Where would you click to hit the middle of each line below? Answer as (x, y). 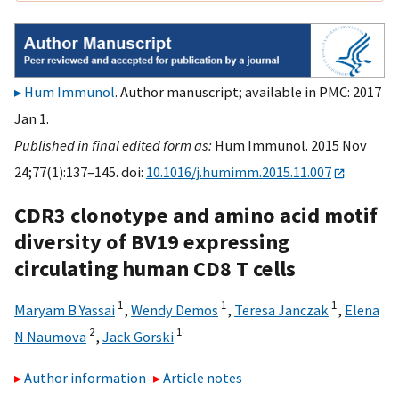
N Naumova (50, 336)
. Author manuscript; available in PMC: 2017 (248, 92)
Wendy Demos (175, 309)
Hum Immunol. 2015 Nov (291, 146)
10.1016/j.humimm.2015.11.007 (239, 172)
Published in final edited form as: (114, 146)
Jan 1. (32, 119)
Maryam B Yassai (65, 309)
